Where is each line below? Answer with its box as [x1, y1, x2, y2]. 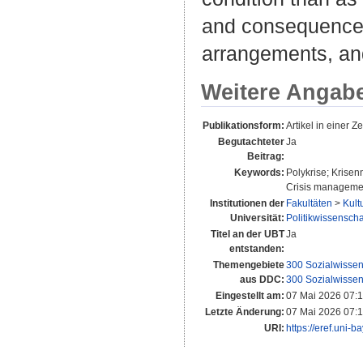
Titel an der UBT [211, 228, 284, 240]
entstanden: [229, 242, 284, 254]
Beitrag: [247, 150, 284, 162]
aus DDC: [240, 273, 284, 285]
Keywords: [234, 166, 284, 178]
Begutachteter [218, 135, 284, 147]
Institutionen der [210, 197, 284, 209]
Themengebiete [213, 258, 284, 271]
